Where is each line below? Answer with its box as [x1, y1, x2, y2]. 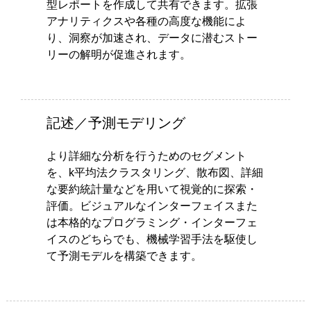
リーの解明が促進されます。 [46, 48, 191, 60]
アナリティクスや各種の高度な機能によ [46, 15, 246, 27]
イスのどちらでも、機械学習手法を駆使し [46, 233, 258, 245]
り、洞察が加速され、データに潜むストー [46, 31, 258, 44]
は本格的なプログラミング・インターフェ [46, 216, 258, 228]
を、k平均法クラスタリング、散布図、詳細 [46, 166, 263, 178]
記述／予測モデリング [46, 114, 185, 131]
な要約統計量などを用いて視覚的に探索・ [46, 183, 258, 195]
